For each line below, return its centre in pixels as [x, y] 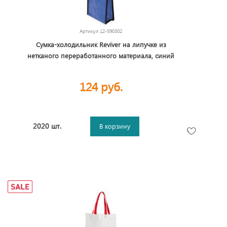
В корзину [115, 126]
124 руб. [101, 86]
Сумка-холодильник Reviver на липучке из [101, 44]
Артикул [90, 31]
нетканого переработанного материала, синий [101, 55]
